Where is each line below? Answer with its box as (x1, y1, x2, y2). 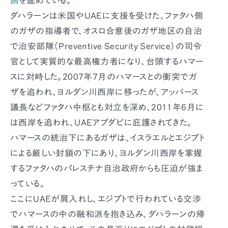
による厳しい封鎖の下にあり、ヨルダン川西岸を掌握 (10, 149, 203, 158)
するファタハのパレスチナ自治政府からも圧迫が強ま (10, 164, 203, 173)
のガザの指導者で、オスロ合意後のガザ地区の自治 (10, 26, 203, 36)
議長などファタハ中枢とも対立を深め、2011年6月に (10, 103, 204, 112)
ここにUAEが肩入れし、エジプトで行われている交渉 (10, 194, 201, 204)
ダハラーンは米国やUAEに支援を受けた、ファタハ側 (10, 11, 203, 20)
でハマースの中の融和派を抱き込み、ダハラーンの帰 (10, 210, 205, 219)
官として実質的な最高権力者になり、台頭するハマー (10, 57, 204, 66)
